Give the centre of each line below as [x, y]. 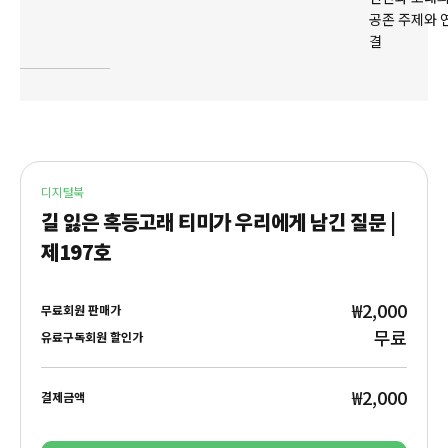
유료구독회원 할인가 [92, 337]
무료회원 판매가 [81, 310]
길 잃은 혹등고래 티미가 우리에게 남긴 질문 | [218, 221]
